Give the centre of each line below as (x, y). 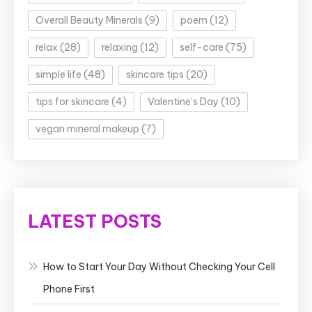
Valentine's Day (183, 101)
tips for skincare (72, 101)
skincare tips (155, 74)
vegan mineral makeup (87, 128)
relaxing (120, 47)
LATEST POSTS (95, 221)
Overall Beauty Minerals (89, 20)
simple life (58, 74)
